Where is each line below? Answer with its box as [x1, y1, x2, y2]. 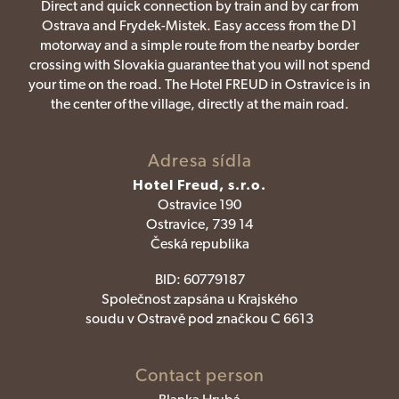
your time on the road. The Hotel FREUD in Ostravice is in [28, 76, 370, 94]
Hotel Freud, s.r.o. [133, 176, 266, 194]
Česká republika [150, 235, 249, 253]
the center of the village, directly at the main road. [50, 95, 349, 113]
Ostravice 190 [158, 196, 241, 214]
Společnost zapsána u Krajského [102, 290, 297, 308]
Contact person [134, 364, 265, 387]
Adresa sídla [147, 150, 252, 172]
